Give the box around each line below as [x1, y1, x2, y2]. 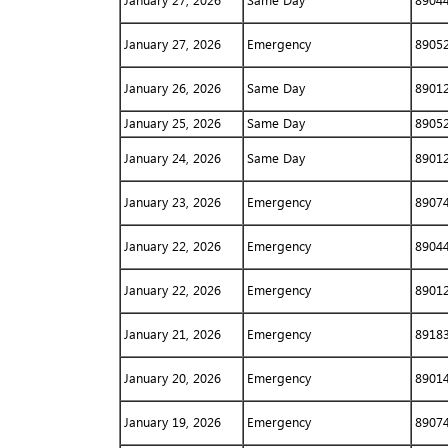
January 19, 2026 [123, 414, 221, 430]
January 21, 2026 [123, 326, 221, 342]
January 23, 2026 [123, 194, 221, 210]
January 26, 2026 [123, 80, 221, 96]
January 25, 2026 [123, 115, 221, 131]
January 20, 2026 [123, 370, 221, 386]
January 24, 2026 [123, 150, 221, 166]
